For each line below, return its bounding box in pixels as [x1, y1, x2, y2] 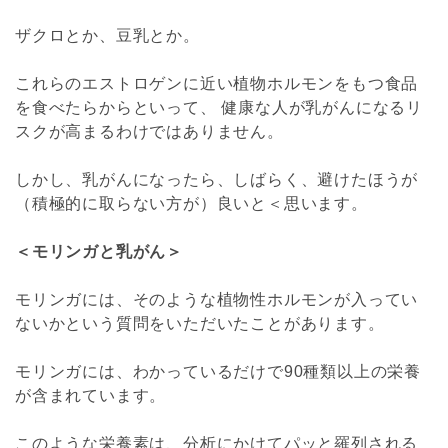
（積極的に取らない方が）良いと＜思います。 [15, 194, 368, 212]
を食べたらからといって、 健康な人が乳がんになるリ [15, 98, 423, 116]
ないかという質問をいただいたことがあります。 [15, 314, 385, 332]
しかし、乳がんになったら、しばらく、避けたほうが [15, 170, 419, 188]
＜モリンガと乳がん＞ [15, 242, 183, 260]
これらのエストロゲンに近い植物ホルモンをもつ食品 [15, 74, 419, 92]
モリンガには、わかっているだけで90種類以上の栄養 [15, 362, 421, 380]
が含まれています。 [15, 386, 167, 404]
